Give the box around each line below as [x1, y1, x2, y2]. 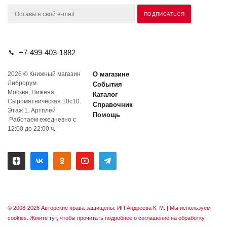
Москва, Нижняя [8, 89, 54, 96]
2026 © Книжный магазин [8, 70, 81, 78]
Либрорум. [8, 80, 38, 87]
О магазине [93, 70, 130, 78]
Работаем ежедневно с [8, 116, 76, 123]
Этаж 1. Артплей [8, 107, 56, 114]
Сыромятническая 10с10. [8, 98, 81, 105]
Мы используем [170, 205, 211, 211]
